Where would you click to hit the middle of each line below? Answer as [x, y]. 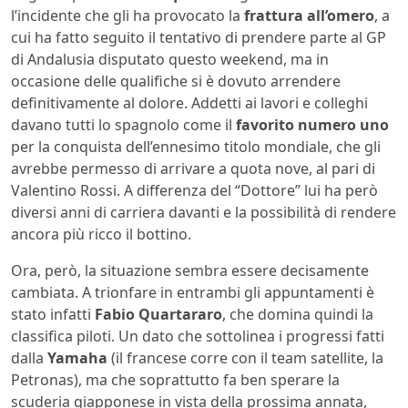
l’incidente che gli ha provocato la [126, 15]
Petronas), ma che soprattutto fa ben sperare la [175, 379]
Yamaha [77, 357]
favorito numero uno [311, 124]
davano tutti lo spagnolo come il [122, 124]
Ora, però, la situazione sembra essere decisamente [190, 270]
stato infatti [53, 314]
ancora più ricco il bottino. [101, 234]
